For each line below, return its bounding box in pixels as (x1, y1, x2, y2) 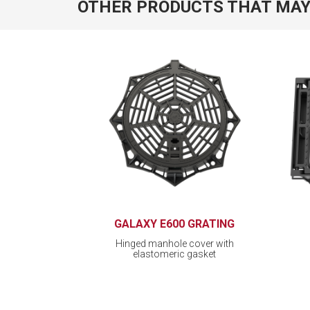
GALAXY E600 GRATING (114, 217, 235, 230)
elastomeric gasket (133, 248, 216, 259)
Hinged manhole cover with (115, 237, 234, 249)
